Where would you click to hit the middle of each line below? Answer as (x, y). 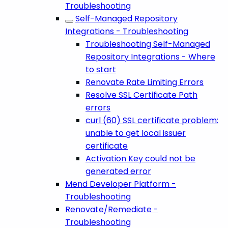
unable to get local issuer (136, 133)
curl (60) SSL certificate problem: (152, 120)
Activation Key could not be (140, 158)
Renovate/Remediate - (112, 209)
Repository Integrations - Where (150, 56)
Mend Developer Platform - (121, 184)
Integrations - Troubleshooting (127, 31)
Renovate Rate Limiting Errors (145, 82)
